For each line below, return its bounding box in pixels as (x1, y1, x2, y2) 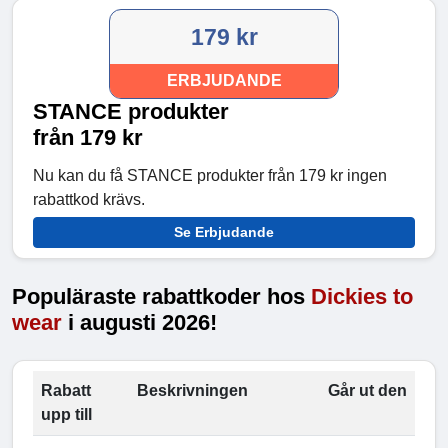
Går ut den (328, 382, 407, 400)
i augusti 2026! (62, 310, 217, 336)
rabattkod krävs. (33, 191, 145, 209)
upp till (41, 406, 92, 424)
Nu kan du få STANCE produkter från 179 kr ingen (33, 167, 387, 185)
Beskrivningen (137, 382, 248, 400)
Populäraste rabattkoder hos (12, 284, 311, 310)
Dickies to (311, 284, 413, 310)
